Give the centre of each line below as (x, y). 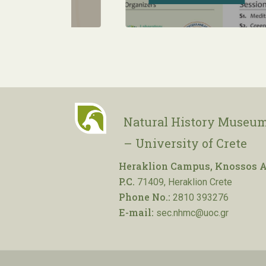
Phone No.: (145, 197)
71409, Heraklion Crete (183, 182)
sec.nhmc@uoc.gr (191, 213)
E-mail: (136, 212)
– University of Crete (185, 143)
